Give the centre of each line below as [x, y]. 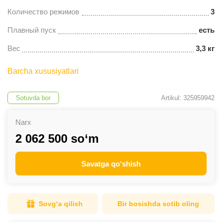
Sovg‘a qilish [61, 204]
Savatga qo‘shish [111, 164]
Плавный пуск [32, 30]
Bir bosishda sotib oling [158, 204]
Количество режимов [43, 12]
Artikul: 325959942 [188, 98]
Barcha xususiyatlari [43, 71]
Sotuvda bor [33, 98]
